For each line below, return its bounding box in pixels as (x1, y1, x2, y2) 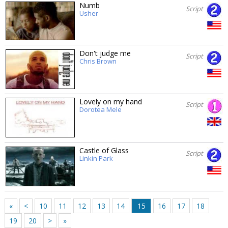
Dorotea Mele (79, 105, 122, 115)
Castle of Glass (79, 145, 129, 155)
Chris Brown (79, 56, 117, 66)
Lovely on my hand (79, 97, 142, 107)
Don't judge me (79, 48, 131, 58)
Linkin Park (79, 153, 113, 163)
